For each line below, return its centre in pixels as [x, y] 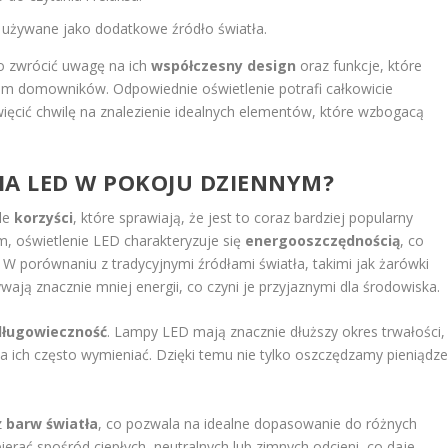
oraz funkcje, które [359, 65]
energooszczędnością [323, 240]
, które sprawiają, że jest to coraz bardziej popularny [243, 217]
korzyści [44, 217]
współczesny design [224, 65]
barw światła [52, 423]
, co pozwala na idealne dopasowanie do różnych [258, 423]
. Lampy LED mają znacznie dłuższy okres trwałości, [276, 332]
